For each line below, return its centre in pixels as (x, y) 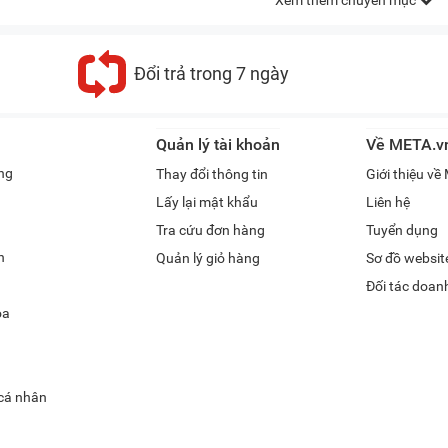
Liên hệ (388, 202)
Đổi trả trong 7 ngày (212, 74)
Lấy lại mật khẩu (207, 202)
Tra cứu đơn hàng (210, 230)
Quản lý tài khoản (218, 145)
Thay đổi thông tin (212, 174)
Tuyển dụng (402, 230)
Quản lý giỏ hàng (208, 258)
